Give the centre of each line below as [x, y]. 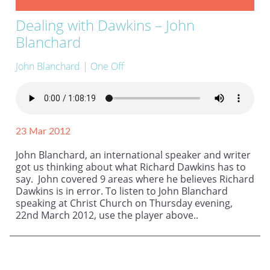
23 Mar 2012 [43, 132]
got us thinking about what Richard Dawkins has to [131, 167]
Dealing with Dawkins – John [105, 25]
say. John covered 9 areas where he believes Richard [135, 179]
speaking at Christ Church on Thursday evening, [124, 203]
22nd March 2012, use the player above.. [117, 215]
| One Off [103, 67]
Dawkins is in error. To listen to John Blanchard [122, 191]
